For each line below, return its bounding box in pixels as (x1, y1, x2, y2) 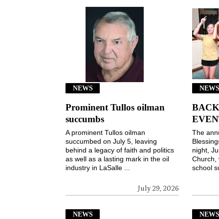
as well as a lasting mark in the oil (66, 154, 170, 163)
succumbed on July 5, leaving (66, 137, 157, 145)
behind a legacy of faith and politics (66, 146, 175, 154)
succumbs (66, 113, 105, 124)
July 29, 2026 (138, 184, 179, 193)
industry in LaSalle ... (66, 163, 131, 172)
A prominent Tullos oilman (66, 128, 146, 136)
